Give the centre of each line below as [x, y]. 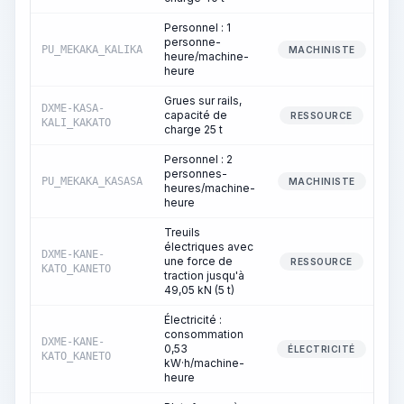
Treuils [182, 232]
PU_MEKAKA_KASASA [92, 181]
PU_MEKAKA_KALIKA [92, 50]
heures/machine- [210, 188]
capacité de [196, 115]
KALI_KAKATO [76, 123]
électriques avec [209, 247]
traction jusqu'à [204, 275]
